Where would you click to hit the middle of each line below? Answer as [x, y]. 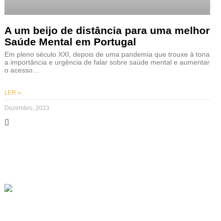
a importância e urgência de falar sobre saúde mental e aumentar [107, 62]
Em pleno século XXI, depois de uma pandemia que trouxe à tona [107, 54]
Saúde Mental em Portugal [70, 41]
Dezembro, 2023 [27, 108]
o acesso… [22, 70]
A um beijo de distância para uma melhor [107, 30]
